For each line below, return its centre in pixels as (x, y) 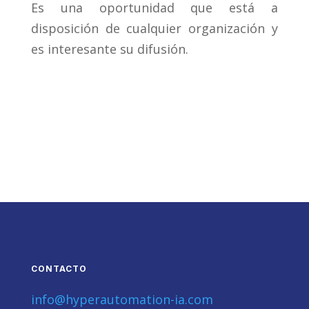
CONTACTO (59, 269)
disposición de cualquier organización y (154, 29)
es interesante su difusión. (109, 49)
